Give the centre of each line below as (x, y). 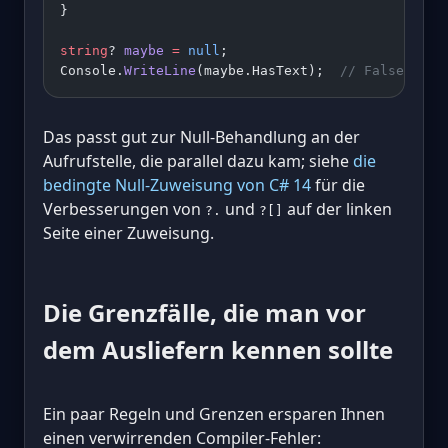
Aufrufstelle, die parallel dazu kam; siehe (198, 160)
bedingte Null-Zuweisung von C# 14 (177, 184)
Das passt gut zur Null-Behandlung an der (201, 136)
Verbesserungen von (124, 208)
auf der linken (337, 208)
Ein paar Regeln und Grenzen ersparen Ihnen (214, 414)
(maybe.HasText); (268, 70)
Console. (92, 70)
